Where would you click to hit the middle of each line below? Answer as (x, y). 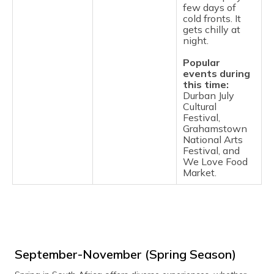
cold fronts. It (212, 18)
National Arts (213, 139)
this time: (206, 84)
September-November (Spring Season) (125, 254)
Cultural (200, 106)
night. (196, 40)
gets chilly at (212, 29)
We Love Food (215, 161)
